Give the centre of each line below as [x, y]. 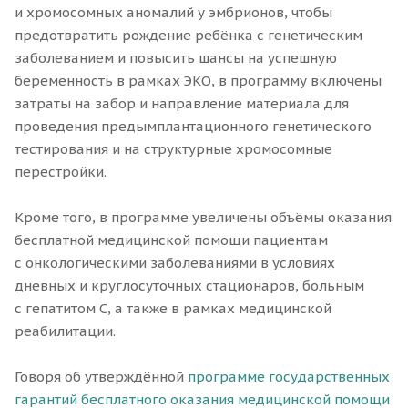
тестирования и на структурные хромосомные [173, 148]
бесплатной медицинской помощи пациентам [171, 240]
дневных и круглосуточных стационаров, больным [189, 285]
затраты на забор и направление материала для [182, 103]
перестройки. [61, 171]
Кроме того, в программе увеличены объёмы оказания [203, 217]
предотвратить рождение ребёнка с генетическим [189, 35]
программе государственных [289, 376]
